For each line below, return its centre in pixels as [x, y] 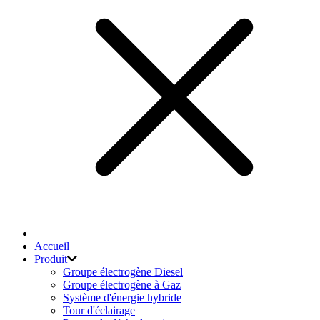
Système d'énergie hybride [122, 297]
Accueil [52, 246]
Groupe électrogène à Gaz [122, 285]
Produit [51, 259]
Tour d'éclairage [99, 310]
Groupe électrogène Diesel [123, 272]
